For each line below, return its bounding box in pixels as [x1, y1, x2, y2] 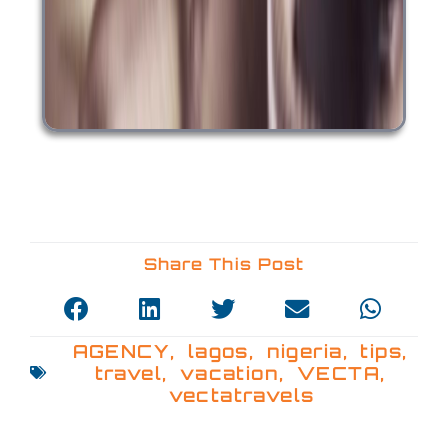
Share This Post [143, 254, 305, 275]
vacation [179, 361, 280, 384]
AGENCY [72, 339, 171, 362]
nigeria [266, 339, 343, 362]
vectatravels [168, 383, 315, 406]
